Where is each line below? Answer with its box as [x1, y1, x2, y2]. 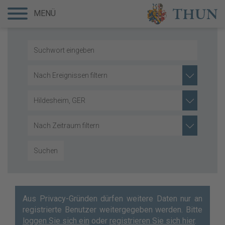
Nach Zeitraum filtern [34, 122, 99, 130]
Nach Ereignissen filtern [34, 71, 107, 79]
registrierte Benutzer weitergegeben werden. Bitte [23, 205, 202, 214]
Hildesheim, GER [34, 96, 85, 104]
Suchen [34, 147, 58, 155]
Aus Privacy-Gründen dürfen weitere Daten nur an [23, 194, 202, 203]
